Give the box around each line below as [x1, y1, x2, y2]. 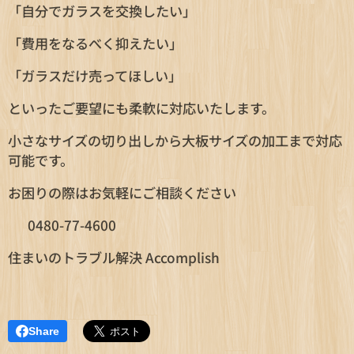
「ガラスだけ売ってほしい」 [8, 66, 182, 86]
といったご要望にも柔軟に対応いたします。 [8, 98, 275, 119]
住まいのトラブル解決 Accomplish [8, 247, 220, 268]
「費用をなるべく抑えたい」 [8, 33, 183, 54]
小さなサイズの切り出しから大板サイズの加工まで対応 [8, 130, 342, 151]
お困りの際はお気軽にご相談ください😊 [8, 183, 253, 203]
